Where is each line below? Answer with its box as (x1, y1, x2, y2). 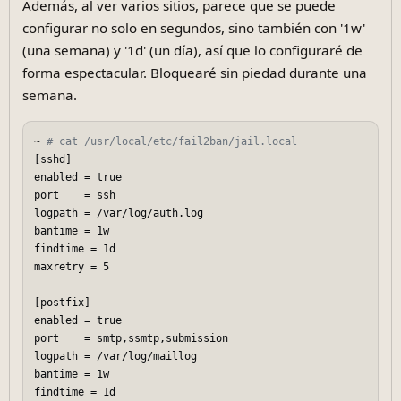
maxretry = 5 (34, 260, 123, 274)
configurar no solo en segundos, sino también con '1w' (21, 19, 365, 38)
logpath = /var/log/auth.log (34, 207, 217, 220)
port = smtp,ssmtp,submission (34, 332, 242, 346)
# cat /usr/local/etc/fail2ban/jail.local (47, 135, 311, 149)
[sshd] (34, 153, 85, 166)
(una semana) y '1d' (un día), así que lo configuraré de (21, 41, 363, 60)
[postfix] (34, 296, 104, 310)
